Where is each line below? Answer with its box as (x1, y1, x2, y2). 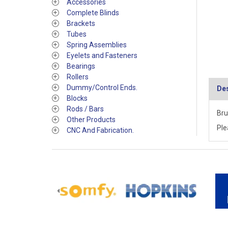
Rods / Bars (67, 105, 104, 113)
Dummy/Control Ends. (67, 83, 137, 92)
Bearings (67, 62, 95, 70)
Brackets (67, 19, 95, 27)
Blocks (67, 94, 88, 102)
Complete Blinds (67, 9, 119, 17)
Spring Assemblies (67, 41, 127, 49)
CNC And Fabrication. (67, 126, 134, 134)
